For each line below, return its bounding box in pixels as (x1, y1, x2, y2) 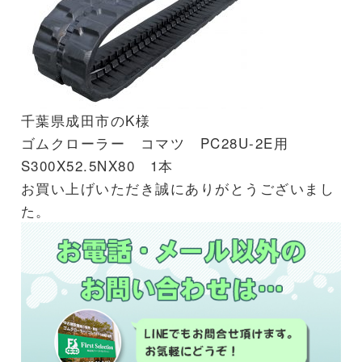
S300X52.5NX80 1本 (20, 154, 174, 175)
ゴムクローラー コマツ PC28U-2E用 (20, 132, 304, 153)
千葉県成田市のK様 (20, 109, 151, 130)
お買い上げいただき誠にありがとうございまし (20, 177, 335, 198)
